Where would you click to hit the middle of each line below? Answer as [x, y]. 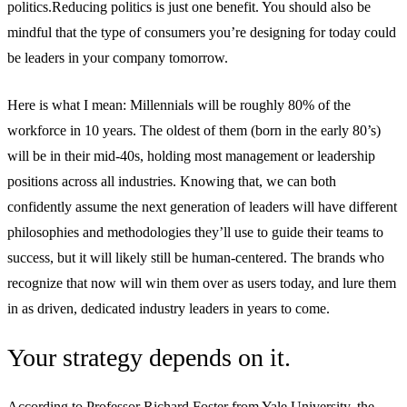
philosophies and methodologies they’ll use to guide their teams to [195, 233]
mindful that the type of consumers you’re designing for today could [202, 33]
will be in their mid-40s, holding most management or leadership [191, 156]
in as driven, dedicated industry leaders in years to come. [169, 309]
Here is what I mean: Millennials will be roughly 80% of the [179, 105]
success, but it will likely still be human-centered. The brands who [196, 258]
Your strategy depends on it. [149, 358]
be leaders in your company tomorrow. [118, 58]
